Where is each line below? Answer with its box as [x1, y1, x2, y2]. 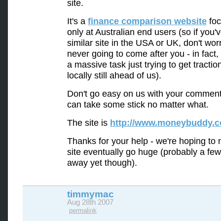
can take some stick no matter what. [67, 100, 209, 110]
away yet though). [67, 158, 137, 168]
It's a [67, 16, 88, 26]
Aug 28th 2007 [67, 198, 113, 206]
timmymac [67, 189, 114, 199]
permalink [69, 207, 97, 214]
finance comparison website [88, 16, 207, 26]
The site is [67, 118, 110, 128]
